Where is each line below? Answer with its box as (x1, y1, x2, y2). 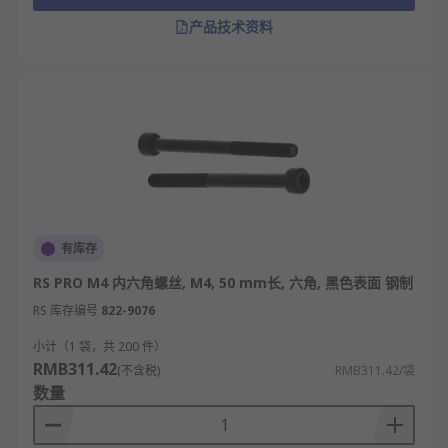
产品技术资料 (189, 17, 273, 36)
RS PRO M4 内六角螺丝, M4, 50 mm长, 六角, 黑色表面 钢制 (33, 273, 413, 292)
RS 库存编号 (33, 302, 98, 319)
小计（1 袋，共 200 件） (33, 338, 166, 355)
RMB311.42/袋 (335, 362, 415, 379)
